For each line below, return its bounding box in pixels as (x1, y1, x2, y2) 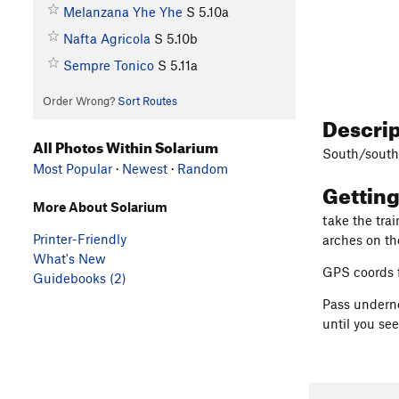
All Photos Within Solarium (33, 134, 218, 158)
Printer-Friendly (33, 231, 126, 248)
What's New (33, 250, 106, 267)
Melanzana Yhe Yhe (62, 3, 183, 20)
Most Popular (33, 160, 112, 177)
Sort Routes (117, 93, 177, 108)
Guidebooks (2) (33, 270, 126, 287)
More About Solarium (33, 199, 167, 216)
